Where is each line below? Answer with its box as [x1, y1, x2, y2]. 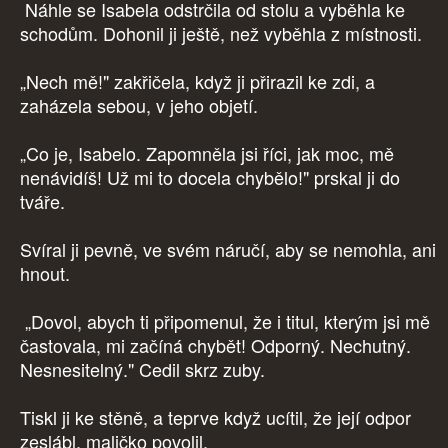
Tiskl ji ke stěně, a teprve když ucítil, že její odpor [20, 404, 411, 431]
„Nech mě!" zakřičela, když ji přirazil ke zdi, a [20, 68, 375, 95]
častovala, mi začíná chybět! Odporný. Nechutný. [20, 332, 411, 359]
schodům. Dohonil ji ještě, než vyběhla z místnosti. [20, 20, 427, 47]
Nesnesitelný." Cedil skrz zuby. [20, 356, 270, 383]
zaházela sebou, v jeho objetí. [20, 92, 263, 119]
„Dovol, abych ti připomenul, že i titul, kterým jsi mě [20, 308, 430, 335]
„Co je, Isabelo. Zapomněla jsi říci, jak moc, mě [20, 140, 394, 167]
